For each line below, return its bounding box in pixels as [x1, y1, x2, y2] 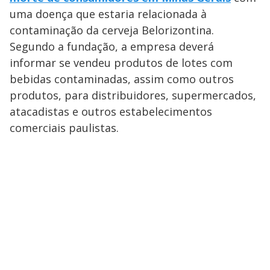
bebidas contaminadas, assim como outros [10, 72, 234, 87]
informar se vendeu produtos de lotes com [10, 55, 233, 71]
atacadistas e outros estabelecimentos [10, 104, 212, 119]
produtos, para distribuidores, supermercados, [10, 88, 256, 103]
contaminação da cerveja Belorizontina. [10, 23, 214, 38]
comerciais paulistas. [10, 121, 119, 136]
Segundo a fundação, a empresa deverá [10, 39, 214, 54]
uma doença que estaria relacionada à [10, 7, 207, 22]
